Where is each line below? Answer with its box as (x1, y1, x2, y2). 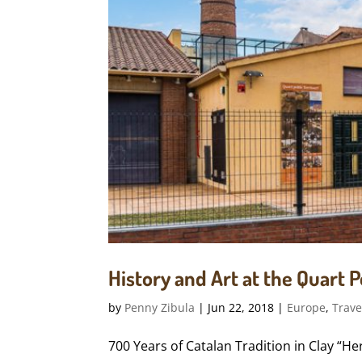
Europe (287, 299, 326, 315)
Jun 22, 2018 (208, 299, 275, 315)
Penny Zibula (124, 299, 196, 315)
